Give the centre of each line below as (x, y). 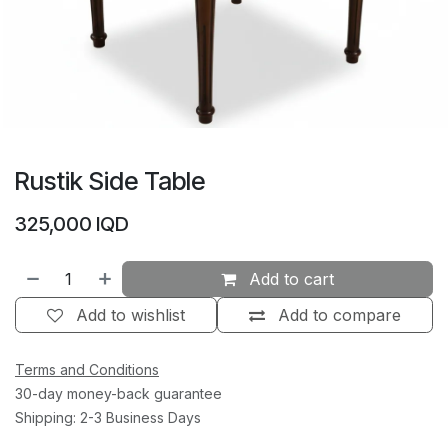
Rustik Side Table (110, 181)
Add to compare (339, 315)
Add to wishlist (130, 315)
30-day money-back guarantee (118, 394)
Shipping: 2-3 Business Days (108, 418)
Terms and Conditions (87, 370)
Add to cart (289, 279)
